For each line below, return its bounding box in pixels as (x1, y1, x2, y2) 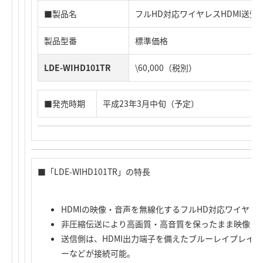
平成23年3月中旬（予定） (103, 97, 199, 109)
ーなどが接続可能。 (61, 247, 135, 259)
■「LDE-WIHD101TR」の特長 (38, 166, 150, 177)
